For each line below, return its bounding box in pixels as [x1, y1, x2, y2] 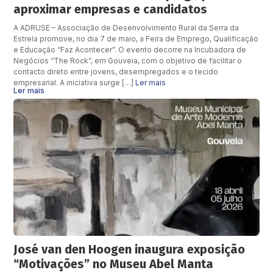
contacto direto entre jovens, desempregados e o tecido [13, 66, 219, 76]
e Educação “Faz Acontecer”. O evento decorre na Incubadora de [13, 44, 247, 54]
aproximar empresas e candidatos [13, 1, 208, 16]
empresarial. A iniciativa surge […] [13, 77, 136, 87]
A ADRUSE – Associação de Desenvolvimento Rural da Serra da [13, 23, 239, 32]
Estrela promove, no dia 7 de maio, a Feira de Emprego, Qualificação [13, 34, 259, 43]
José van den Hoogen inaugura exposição [13, 242, 246, 257]
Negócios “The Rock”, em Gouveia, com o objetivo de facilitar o [13, 55, 243, 65]
